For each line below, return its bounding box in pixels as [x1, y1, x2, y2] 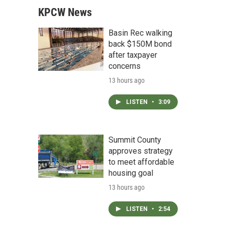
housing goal [108, 168, 153, 178]
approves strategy [108, 146, 173, 156]
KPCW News [38, 6, 92, 19]
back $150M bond [108, 39, 172, 49]
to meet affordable [108, 157, 174, 167]
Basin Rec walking [108, 28, 172, 38]
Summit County [108, 135, 161, 145]
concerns [108, 61, 141, 71]
